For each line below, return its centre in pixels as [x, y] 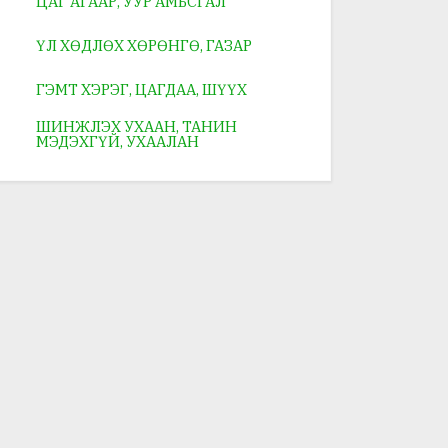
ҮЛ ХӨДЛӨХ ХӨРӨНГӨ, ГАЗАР [144, 46]
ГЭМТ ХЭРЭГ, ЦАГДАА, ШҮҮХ [141, 90]
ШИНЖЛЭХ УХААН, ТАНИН [136, 126]
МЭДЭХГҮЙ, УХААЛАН [117, 141]
